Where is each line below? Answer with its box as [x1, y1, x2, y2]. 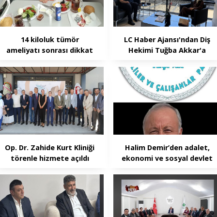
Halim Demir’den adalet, [124, 142, 210, 152]
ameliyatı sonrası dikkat [6, 46, 93, 55]
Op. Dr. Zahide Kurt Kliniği [5, 142, 95, 152]
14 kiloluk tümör [20, 35, 79, 45]
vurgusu [153, 164, 182, 173]
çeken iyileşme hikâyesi [8, 56, 92, 66]
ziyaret [155, 56, 180, 66]
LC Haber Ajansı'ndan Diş [124, 35, 211, 45]
